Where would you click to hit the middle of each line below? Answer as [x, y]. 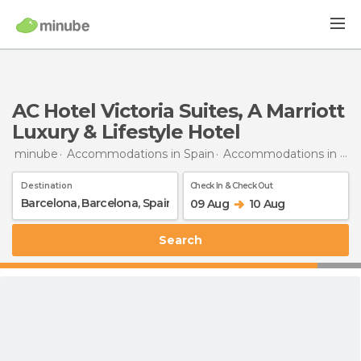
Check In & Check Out [231, 185]
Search [185, 240]
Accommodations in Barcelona [282, 154]
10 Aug [267, 203]
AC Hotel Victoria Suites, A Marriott [178, 111]
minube [36, 154]
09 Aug [210, 203]
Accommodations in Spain [141, 154]
